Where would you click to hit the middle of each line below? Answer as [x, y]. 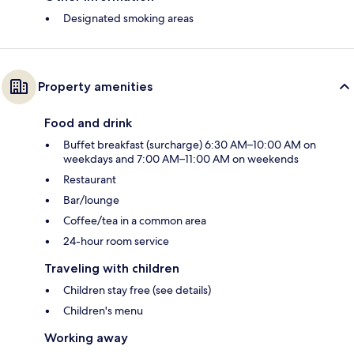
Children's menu [103, 311]
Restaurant [90, 180]
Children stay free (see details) [137, 290]
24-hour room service [116, 241]
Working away [86, 338]
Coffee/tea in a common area [135, 221]
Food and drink [88, 123]
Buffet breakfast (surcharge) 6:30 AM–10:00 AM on [190, 145]
